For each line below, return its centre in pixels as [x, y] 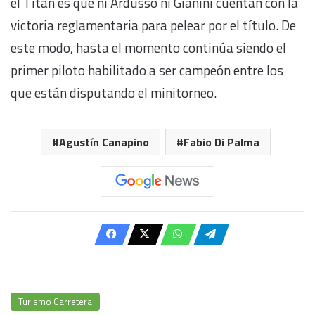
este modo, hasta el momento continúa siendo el [148, 47]
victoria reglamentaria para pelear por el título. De [153, 25]
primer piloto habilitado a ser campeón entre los [147, 70]
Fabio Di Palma [221, 142]
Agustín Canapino [104, 142]
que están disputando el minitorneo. [116, 92]
